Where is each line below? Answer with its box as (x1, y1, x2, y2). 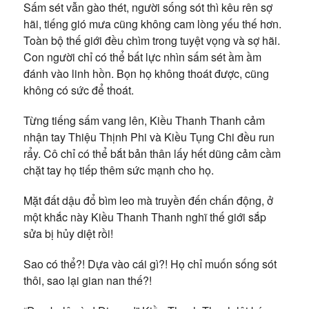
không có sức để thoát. (23, 82, 134, 98)
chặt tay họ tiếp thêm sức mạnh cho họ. (23, 162, 214, 178)
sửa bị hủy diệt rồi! (23, 226, 113, 241)
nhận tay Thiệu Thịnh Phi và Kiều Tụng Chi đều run (23, 129, 275, 145)
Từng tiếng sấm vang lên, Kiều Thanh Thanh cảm (23, 112, 265, 128)
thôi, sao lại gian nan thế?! (23, 272, 152, 288)
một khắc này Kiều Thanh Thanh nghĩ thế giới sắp (23, 209, 266, 225)
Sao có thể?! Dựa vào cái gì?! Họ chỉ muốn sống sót (23, 256, 277, 272)
